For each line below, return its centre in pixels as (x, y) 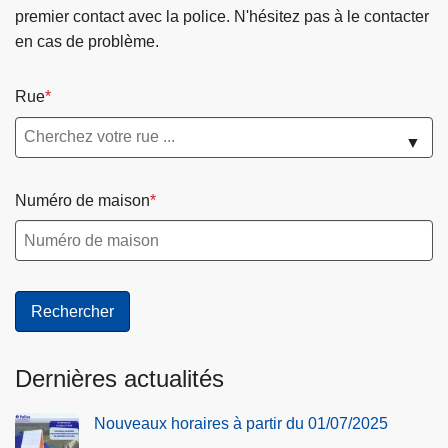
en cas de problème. (87, 42)
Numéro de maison (82, 200)
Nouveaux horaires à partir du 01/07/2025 (241, 424)
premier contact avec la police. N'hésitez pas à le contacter (222, 17)
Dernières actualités (119, 379)
